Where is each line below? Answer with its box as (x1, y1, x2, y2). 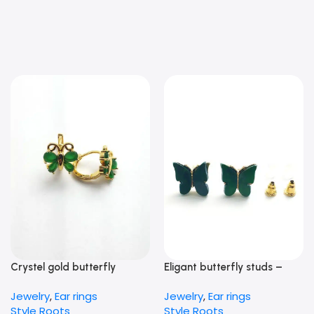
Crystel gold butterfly (10, 260, 116, 273)
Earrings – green (10, 275, 90, 288)
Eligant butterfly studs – (163, 260, 282, 273)
